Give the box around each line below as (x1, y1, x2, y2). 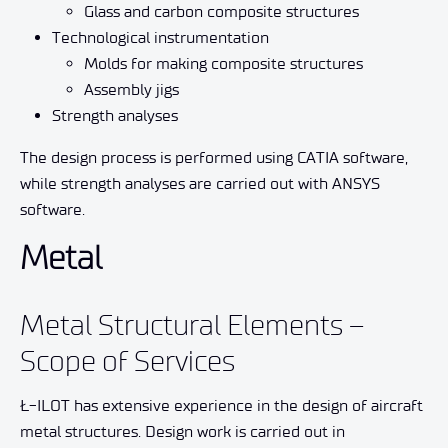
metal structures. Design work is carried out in (20, 421, 345, 441)
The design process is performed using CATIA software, (20, 147, 408, 167)
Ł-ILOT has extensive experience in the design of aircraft (20, 395, 423, 415)
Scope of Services (20, 343, 235, 378)
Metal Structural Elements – (20, 307, 364, 342)
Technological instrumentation (52, 27, 269, 47)
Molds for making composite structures (84, 53, 363, 73)
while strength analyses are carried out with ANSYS (20, 173, 380, 193)
